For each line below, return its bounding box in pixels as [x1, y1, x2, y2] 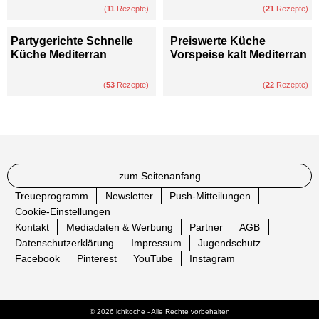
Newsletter [105, 190, 153, 202]
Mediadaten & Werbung [66, 221, 173, 234]
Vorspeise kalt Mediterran [170, 48, 307, 61]
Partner [189, 221, 223, 234]
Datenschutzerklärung [15, 237, 115, 249]
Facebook [15, 253, 61, 265]
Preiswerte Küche [170, 35, 266, 48]
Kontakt [15, 221, 50, 234]
